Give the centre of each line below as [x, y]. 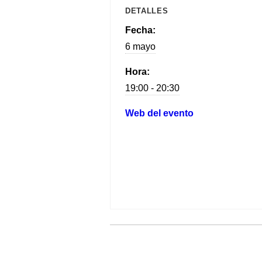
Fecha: [140, 30]
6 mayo [140, 46]
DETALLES [147, 11]
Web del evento [159, 113]
